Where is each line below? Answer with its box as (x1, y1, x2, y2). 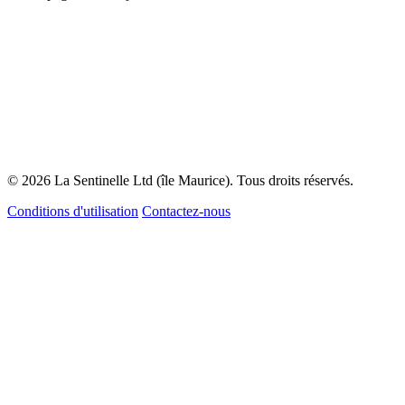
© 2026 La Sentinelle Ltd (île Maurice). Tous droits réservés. (7, 173, 353, 189)
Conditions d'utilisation (7, 203, 138, 220)
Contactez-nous (142, 203, 231, 220)
